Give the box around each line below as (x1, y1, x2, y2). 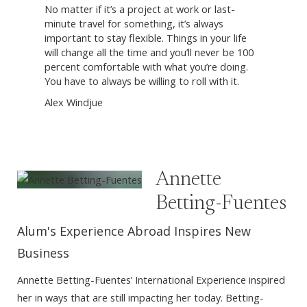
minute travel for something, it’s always (45, 16, 223, 30)
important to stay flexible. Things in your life (45, 30, 247, 45)
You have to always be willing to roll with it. (45, 73, 239, 88)
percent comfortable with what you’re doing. (45, 59, 248, 73)
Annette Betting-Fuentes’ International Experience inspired (17, 273, 285, 287)
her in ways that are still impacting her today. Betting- (17, 291, 264, 305)
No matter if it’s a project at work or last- (45, 1, 235, 16)
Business (17, 245, 69, 262)
